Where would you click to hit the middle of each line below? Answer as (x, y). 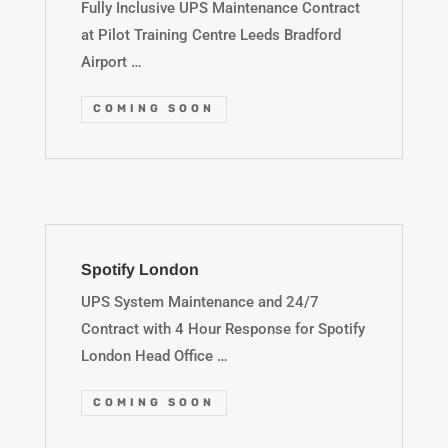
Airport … (111, 62)
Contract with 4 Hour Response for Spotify (222, 328)
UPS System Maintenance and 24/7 (199, 301)
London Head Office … (154, 355)
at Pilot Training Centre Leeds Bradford (210, 35)
